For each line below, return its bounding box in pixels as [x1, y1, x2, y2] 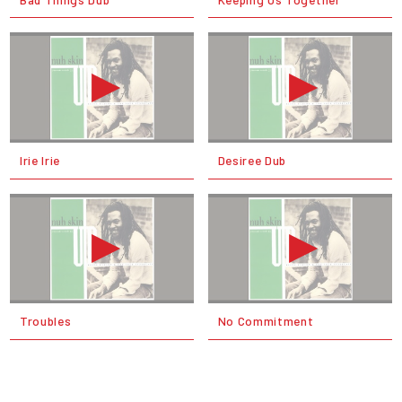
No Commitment [217, 313, 314, 329]
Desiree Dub [217, 152, 287, 168]
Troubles [19, 313, 72, 329]
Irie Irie [19, 152, 60, 168]
